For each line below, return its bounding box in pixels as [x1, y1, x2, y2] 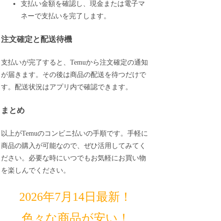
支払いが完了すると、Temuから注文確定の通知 [1, 59, 148, 67]
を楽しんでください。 [1, 167, 71, 175]
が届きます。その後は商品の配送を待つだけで [1, 71, 147, 79]
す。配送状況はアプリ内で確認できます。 [1, 83, 133, 91]
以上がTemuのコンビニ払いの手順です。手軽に [1, 130, 148, 138]
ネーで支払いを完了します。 [21, 12, 111, 20]
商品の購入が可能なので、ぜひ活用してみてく [1, 142, 147, 150]
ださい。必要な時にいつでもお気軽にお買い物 [1, 154, 147, 162]
